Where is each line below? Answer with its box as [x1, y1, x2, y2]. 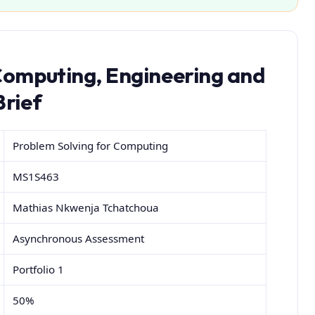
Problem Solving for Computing [13, 139, 169, 153]
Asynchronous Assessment [13, 231, 145, 246]
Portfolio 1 [13, 262, 65, 277]
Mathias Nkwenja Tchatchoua [13, 200, 160, 215]
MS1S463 [13, 169, 60, 184]
